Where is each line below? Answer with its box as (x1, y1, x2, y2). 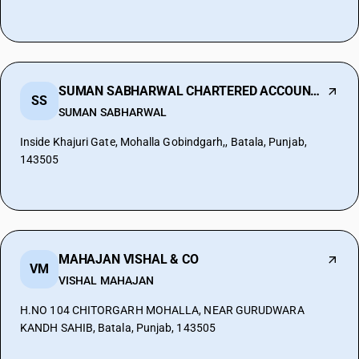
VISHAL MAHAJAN (58, 274, 155, 287)
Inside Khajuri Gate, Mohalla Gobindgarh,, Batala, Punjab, (20, 135, 307, 148)
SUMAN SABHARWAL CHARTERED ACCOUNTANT (310, 83, 321, 99)
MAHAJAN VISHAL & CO (58, 252, 199, 267)
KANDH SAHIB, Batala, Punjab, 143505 (20, 321, 216, 334)
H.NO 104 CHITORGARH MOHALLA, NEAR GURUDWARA (20, 304, 305, 317)
